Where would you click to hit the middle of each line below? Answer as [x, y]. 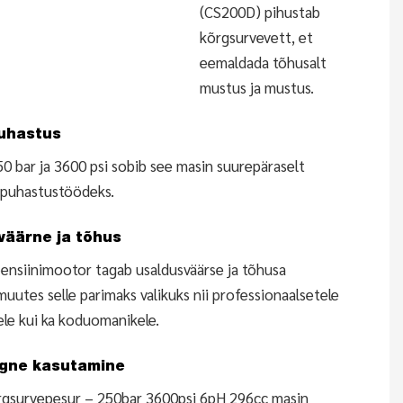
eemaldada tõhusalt [263, 62]
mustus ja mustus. [256, 87]
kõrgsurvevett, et [256, 36]
